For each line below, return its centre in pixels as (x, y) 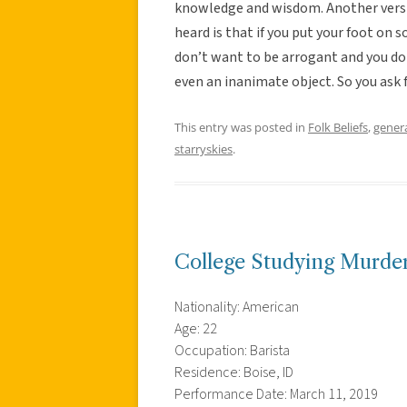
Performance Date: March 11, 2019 (276, 394)
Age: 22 (196, 328)
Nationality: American (237, 307)
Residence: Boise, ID (234, 372)
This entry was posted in (241, 127)
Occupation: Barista (232, 350)
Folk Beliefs (338, 127)
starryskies (203, 149)
